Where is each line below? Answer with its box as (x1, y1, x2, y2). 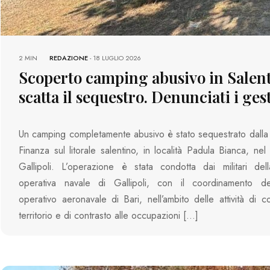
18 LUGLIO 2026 (93, 53, 142, 63)
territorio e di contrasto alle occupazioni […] (19, 209, 199, 223)
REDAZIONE (49, 53, 89, 63)
